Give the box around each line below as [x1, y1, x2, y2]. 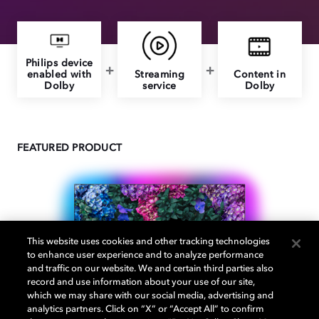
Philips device [25, 58, 93, 69]
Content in [234, 70, 286, 80]
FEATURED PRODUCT [17, 142, 122, 153]
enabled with [26, 70, 92, 80]
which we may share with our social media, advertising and [27, 291, 274, 300]
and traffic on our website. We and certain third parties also [27, 264, 274, 273]
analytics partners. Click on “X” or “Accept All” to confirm [27, 305, 265, 314]
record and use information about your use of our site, [27, 278, 256, 287]
